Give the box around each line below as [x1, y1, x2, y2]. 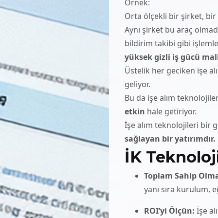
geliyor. [125, 78, 150, 90]
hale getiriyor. [145, 106, 197, 117]
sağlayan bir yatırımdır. [125, 133, 216, 144]
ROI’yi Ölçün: [144, 205, 195, 216]
